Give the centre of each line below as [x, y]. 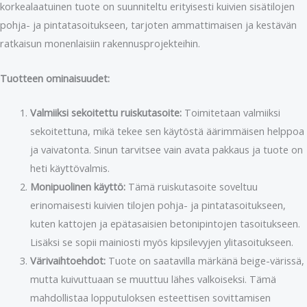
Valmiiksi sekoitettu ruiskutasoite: [106, 112]
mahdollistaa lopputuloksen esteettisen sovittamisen [150, 297]
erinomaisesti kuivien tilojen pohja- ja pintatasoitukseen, [158, 205]
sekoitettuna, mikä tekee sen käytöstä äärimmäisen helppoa [167, 131]
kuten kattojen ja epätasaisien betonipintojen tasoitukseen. [165, 223]
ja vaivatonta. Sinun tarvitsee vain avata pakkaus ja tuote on [166, 149]
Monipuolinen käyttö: [77, 186]
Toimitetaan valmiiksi [231, 112]
